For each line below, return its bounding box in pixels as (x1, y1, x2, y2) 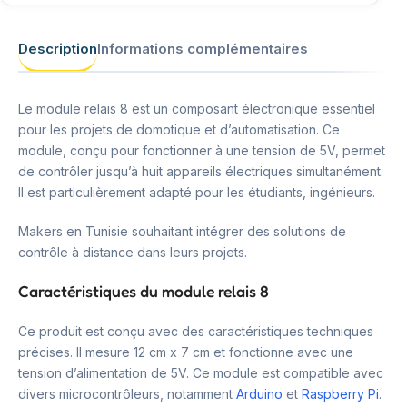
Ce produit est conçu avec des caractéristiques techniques (18, 323, 373, 339)
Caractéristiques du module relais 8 (18, 282, 269, 301)
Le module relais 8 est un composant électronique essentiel (18, 101, 375, 116)
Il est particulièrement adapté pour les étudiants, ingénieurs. (18, 184, 375, 200)
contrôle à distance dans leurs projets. (18, 244, 247, 260)
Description (18, 39, 97, 57)
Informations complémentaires (97, 39, 308, 57)
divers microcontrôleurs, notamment (18, 386, 236, 402)
